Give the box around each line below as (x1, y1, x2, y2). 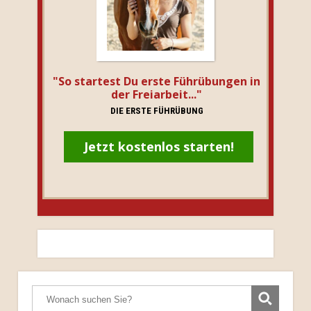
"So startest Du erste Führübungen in (53, 74, 261, 90)
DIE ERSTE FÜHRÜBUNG (110, 106, 203, 117)
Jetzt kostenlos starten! (83, 138, 234, 155)
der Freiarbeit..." (111, 87, 203, 103)
